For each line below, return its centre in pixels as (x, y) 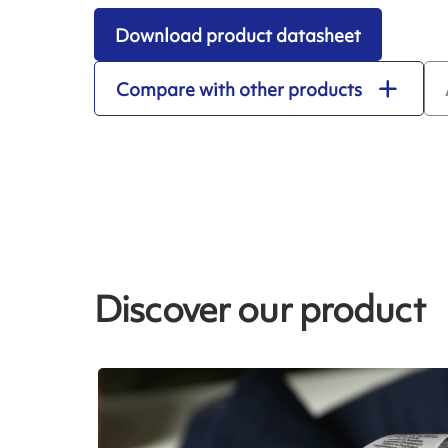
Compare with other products (238, 89)
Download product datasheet (237, 35)
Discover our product (259, 309)
